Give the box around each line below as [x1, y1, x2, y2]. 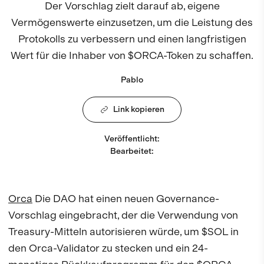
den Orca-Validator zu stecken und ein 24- [8, 242, 208, 255]
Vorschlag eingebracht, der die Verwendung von [8, 209, 238, 222]
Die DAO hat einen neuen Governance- [32, 192, 219, 205]
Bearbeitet [110, 146, 151, 157]
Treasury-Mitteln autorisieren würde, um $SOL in [8, 225, 239, 238]
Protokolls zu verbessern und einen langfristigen [18, 32, 246, 45]
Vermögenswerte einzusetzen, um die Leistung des [11, 15, 253, 28]
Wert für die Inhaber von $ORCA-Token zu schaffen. [11, 48, 253, 61]
